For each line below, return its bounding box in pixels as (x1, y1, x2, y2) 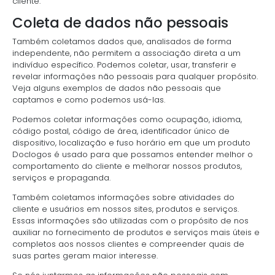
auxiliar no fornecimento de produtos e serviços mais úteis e (12, 226, 260, 238)
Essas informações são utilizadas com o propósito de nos (12, 214, 249, 227)
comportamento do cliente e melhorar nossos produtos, (12, 160, 242, 172)
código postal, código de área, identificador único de (12, 125, 230, 137)
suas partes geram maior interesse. (12, 249, 158, 261)
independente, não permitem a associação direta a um (12, 47, 241, 59)
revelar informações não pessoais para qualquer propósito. (12, 70, 258, 82)
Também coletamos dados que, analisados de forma (12, 35, 231, 47)
